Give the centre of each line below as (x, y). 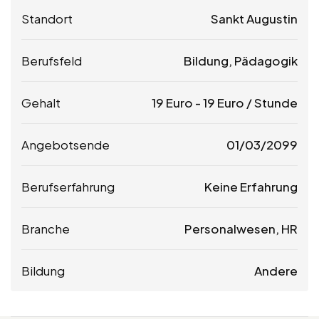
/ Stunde (271, 102)
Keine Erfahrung (251, 186)
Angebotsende (66, 144)
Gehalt (41, 102)
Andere (276, 270)
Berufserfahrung (68, 186)
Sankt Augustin (254, 18)
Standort (47, 18)
